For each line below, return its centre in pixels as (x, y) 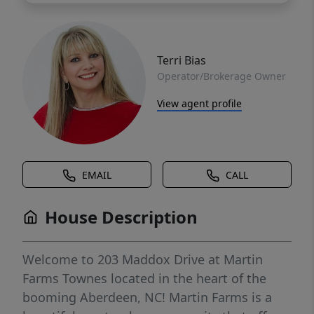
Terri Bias (182, 60)
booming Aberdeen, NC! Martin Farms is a (147, 298)
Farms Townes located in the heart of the (144, 279)
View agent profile (199, 103)
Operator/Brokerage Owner (221, 76)
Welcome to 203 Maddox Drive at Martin (143, 260)
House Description (121, 217)
